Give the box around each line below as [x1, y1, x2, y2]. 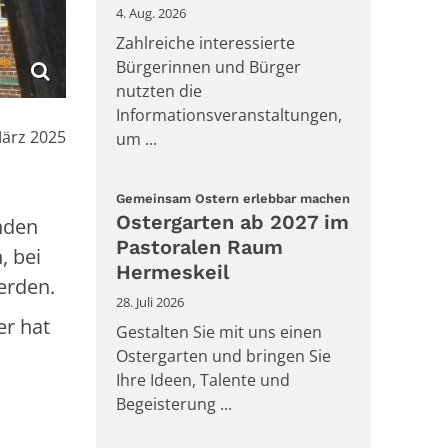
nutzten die [116, 80, 202, 103]
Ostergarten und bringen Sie [116, 344, 331, 367]
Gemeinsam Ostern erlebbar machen [116, 191, 350, 207]
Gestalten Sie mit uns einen [116, 320, 322, 343]
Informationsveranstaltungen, [116, 104, 342, 127]
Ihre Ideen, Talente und [116, 368, 290, 391]
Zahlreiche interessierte [116, 32, 295, 55]
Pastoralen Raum [116, 234, 283, 259]
